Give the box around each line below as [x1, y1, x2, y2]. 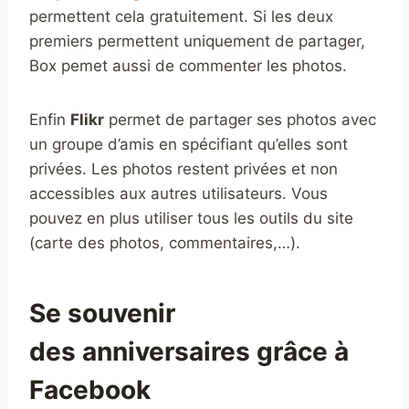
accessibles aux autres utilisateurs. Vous [29, 184, 328, 203]
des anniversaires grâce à [29, 335, 349, 367]
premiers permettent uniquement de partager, [29, 31, 365, 50]
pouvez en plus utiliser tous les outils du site [29, 208, 353, 227]
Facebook [29, 373, 151, 405]
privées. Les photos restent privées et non [29, 159, 338, 178]
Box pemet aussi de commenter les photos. [29, 56, 347, 75]
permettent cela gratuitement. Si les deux [29, 6, 333, 26]
